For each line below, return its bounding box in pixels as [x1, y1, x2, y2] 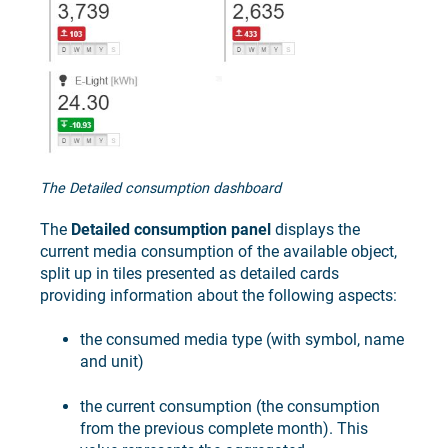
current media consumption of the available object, [40, 241, 397, 261]
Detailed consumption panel [71, 219, 271, 239]
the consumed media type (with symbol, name [80, 330, 404, 350]
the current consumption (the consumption [80, 396, 380, 416]
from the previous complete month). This [80, 418, 368, 438]
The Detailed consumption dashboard [40, 179, 281, 197]
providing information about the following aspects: [40, 285, 397, 305]
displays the [271, 219, 360, 239]
